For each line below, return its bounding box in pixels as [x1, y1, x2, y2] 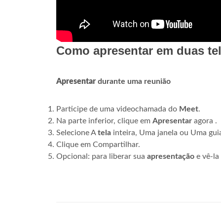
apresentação [147, 152, 194, 161]
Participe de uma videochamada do [56, 105, 179, 113]
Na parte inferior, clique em [56, 117, 152, 125]
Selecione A [56, 129, 98, 137]
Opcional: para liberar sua [56, 152, 147, 161]
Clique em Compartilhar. [56, 141, 140, 149]
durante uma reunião [96, 77, 171, 86]
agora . [192, 117, 217, 125]
